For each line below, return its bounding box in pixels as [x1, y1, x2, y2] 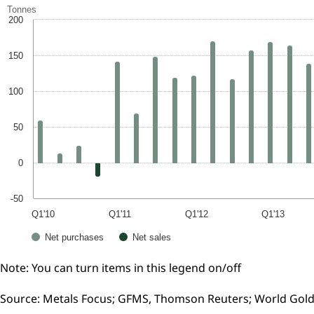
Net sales [132, 232, 171, 243]
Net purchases [45, 232, 104, 243]
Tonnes [7, 4, 36, 15]
